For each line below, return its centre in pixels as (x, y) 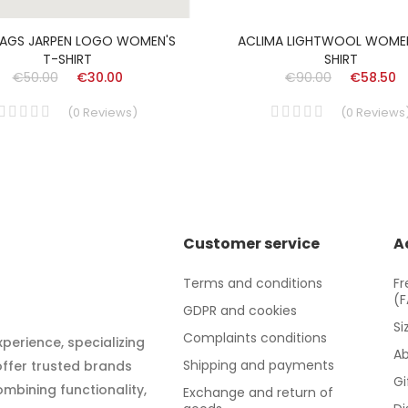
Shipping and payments (259, 365)
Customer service (252, 243)
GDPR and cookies (240, 310)
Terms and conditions (253, 283)
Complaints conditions (255, 337)
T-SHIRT (67, 59)
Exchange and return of (259, 392)
